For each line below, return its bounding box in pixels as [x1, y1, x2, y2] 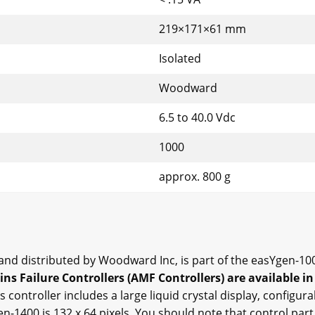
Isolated [159, 51, 201, 67]
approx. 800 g [159, 169, 231, 185]
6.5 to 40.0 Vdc [159, 110, 236, 126]
